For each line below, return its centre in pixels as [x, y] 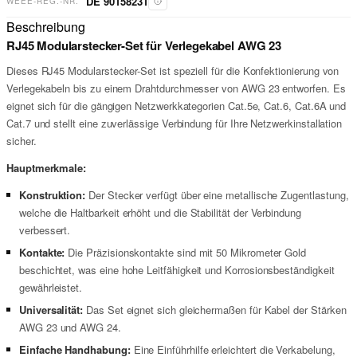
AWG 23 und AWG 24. [70, 327]
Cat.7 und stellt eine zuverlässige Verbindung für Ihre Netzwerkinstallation [175, 123]
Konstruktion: [53, 195]
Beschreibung [46, 27]
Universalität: [51, 310]
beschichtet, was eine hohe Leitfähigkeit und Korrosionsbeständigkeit [177, 270]
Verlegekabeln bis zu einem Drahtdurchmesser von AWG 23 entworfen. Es [176, 88]
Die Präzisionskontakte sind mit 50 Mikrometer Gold [186, 252]
